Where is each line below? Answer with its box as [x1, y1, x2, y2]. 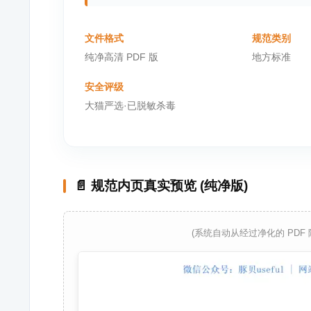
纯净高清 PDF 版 [85, 51, 158, 62]
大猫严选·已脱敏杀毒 [85, 100, 176, 111]
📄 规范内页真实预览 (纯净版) [74, 178, 248, 193]
